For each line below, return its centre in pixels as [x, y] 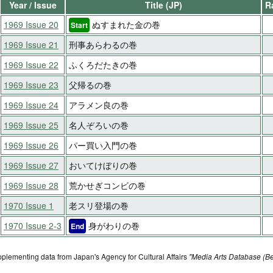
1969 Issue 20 [31, 25]
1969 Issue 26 [31, 145]
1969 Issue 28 [31, 186]
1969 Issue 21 [31, 45]
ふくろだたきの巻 [103, 65]
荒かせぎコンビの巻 [107, 186]
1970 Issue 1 [29, 206]
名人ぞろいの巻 [99, 125]
